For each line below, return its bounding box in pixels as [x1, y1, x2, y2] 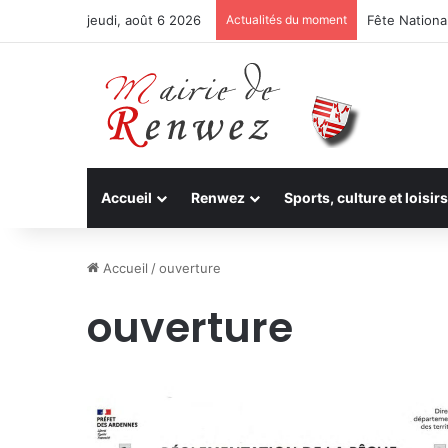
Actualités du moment [226, 12, 347, 27]
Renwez [191, 189, 245, 206]
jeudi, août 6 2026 [87, 12, 201, 28]
